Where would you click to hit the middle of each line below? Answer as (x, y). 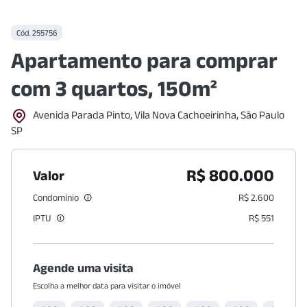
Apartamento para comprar (144, 60)
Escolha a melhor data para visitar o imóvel (107, 285)
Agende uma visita (83, 268)
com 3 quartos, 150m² (114, 88)
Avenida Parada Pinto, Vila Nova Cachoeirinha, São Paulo (159, 114)
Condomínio (56, 197)
